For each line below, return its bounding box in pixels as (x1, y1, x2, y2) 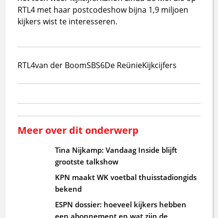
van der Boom (35, 59, 87, 71)
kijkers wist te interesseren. (18, 16, 118, 27)
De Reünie (105, 59, 143, 71)
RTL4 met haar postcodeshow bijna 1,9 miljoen (18, 4, 189, 15)
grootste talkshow (55, 156, 119, 166)
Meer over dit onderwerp (18, 123, 139, 137)
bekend (55, 183, 82, 194)
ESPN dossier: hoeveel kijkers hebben (55, 199, 187, 209)
